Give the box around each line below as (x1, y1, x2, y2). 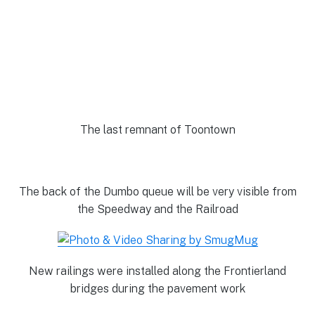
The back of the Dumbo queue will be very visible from (18, 184, 297, 198)
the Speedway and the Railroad (77, 202, 238, 216)
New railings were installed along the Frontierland (29, 264, 286, 278)
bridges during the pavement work (70, 282, 245, 296)
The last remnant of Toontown (79, 122, 236, 136)
